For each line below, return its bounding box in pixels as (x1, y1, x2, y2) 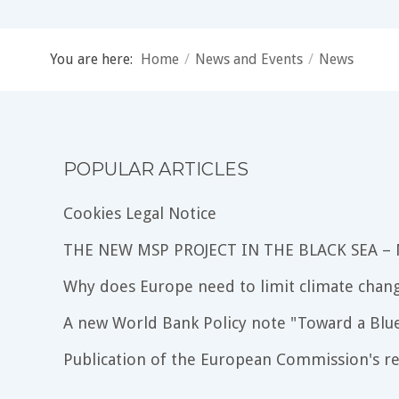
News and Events (195, 51, 303, 69)
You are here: (50, 51, 140, 69)
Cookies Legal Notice (63, 204, 216, 224)
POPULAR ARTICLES (63, 159, 248, 181)
